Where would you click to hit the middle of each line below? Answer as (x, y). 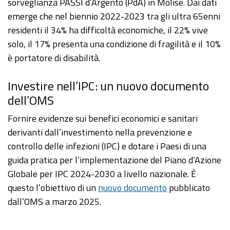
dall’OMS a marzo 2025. (54, 202)
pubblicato (188, 188)
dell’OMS (31, 100)
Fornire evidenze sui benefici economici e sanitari (103, 119)
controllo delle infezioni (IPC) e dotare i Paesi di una (107, 146)
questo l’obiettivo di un (53, 188)
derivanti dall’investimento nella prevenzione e (100, 132)
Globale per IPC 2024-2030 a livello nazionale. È (102, 174)
